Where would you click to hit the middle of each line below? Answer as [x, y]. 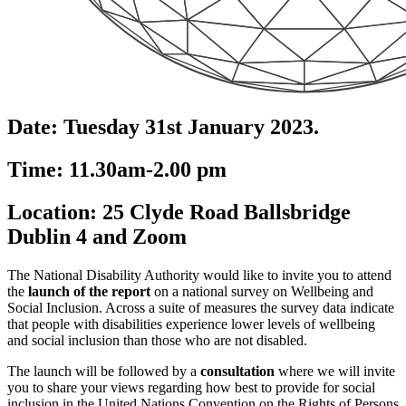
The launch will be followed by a [104, 371]
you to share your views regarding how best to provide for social [191, 387]
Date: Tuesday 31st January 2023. [163, 126]
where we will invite [335, 371]
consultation [237, 371]
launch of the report [89, 291]
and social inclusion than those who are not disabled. [157, 340]
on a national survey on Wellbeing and [262, 291]
